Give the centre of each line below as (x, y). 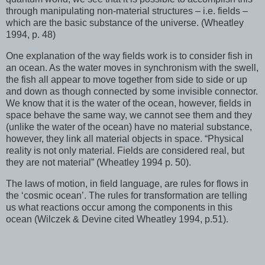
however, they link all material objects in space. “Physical (125, 139)
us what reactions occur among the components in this (119, 207)
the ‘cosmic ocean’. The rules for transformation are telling (127, 195)
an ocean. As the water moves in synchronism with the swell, (132, 68)
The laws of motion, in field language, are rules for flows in (127, 183)
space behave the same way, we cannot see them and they (129, 115)
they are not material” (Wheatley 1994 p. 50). (98, 163)
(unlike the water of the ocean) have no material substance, (129, 127)
